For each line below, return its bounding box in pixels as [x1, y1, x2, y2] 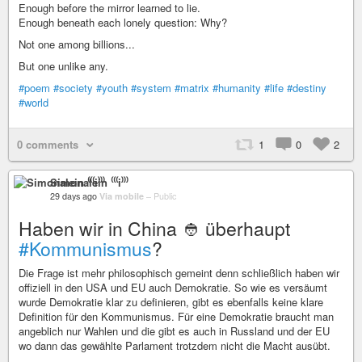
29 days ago [50, 190, 97, 203]
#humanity [213, 80, 261, 96]
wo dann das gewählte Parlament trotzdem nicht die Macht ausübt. [19, 338, 330, 354]
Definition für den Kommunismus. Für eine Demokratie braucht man [19, 309, 334, 325]
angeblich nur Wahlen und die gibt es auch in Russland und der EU [19, 323, 330, 339]
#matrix [175, 80, 209, 96]
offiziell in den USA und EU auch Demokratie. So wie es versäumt [19, 280, 327, 296]
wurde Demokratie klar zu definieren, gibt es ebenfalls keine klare [19, 294, 323, 310]
